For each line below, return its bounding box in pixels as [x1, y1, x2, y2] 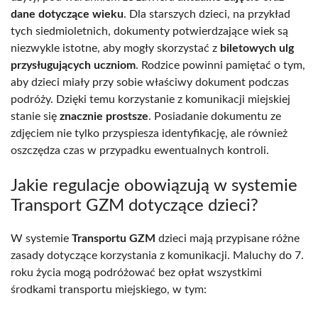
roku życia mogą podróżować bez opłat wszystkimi [11, 266, 262, 278]
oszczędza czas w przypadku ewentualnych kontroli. [11, 144, 269, 156]
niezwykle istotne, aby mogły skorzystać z [11, 42, 220, 54]
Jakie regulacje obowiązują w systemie [11, 177, 297, 194]
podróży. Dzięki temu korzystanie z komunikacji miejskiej [11, 93, 290, 105]
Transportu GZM [72, 232, 155, 244]
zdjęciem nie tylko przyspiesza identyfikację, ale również [11, 127, 287, 139]
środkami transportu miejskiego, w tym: [11, 283, 207, 295]
